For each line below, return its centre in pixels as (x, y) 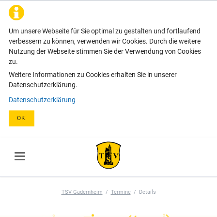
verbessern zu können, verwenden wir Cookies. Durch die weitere (104, 41)
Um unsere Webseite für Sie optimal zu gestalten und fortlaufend (104, 31)
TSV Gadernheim (82, 192)
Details (147, 192)
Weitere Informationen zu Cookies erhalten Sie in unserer (93, 74)
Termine (121, 192)
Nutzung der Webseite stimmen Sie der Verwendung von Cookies (105, 51)
